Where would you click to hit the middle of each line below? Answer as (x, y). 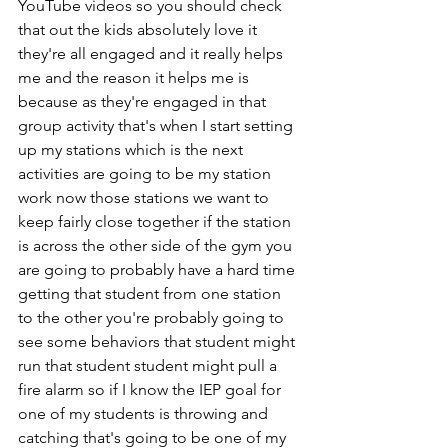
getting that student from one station (151, 294)
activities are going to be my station (146, 174)
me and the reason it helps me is (135, 78)
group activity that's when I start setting (157, 126)
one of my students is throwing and (145, 414)
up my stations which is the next (132, 150)
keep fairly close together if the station (156, 222)
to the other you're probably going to (153, 318)
